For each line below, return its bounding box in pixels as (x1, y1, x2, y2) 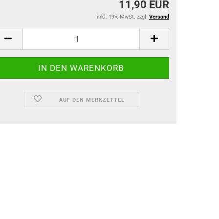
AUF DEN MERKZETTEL (59, 97, 125, 103)
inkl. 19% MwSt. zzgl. (97, 14, 149, 20)
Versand (149, 14, 169, 20)
